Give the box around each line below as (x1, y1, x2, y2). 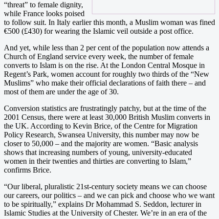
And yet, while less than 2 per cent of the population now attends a (4, 43, 209, 52)
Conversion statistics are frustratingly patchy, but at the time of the (4, 104, 206, 112)
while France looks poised (4, 9, 85, 18)
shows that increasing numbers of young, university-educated (4, 148, 192, 156)
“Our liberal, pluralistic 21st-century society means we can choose (4, 182, 207, 191)
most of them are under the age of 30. (4, 87, 119, 96)
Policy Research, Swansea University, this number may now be (4, 130, 199, 139)
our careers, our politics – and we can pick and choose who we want (4, 191, 215, 199)
